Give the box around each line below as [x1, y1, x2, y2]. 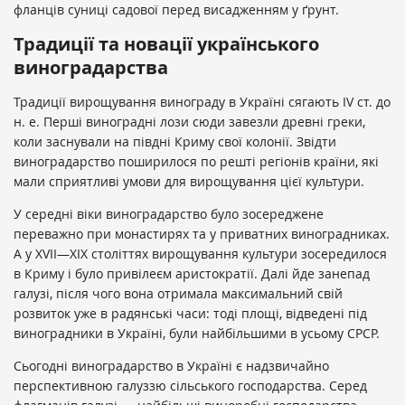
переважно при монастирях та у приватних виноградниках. [14, 224, 390, 242]
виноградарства [14, 54, 168, 80]
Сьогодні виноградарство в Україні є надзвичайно [14, 356, 329, 374]
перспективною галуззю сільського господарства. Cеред [14, 376, 367, 394]
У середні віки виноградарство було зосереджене [14, 204, 324, 222]
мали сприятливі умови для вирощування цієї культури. [14, 172, 364, 190]
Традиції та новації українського [14, 31, 319, 56]
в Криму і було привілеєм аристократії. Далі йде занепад [14, 264, 370, 282]
